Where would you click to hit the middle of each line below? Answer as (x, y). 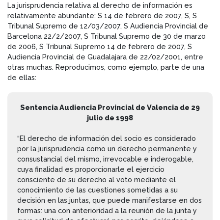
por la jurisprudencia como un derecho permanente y (107, 148)
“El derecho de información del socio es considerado (107, 138)
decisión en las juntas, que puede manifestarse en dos (110, 200)
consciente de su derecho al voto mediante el (96, 179)
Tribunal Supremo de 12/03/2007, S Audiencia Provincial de (108, 26)
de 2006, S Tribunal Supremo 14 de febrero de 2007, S (100, 46)
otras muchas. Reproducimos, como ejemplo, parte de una (106, 67)
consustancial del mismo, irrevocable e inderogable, (105, 159)
